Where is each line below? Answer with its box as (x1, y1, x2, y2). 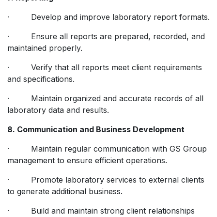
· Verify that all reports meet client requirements (7, 62, 202, 72)
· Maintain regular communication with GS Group (7, 143, 207, 154)
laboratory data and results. (7, 105, 109, 115)
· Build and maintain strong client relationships (7, 205, 195, 216)
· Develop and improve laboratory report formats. (7, 12, 210, 22)
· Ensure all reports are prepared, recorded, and (7, 31, 205, 41)
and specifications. (7, 74, 75, 84)
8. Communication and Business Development (7, 124, 185, 134)
